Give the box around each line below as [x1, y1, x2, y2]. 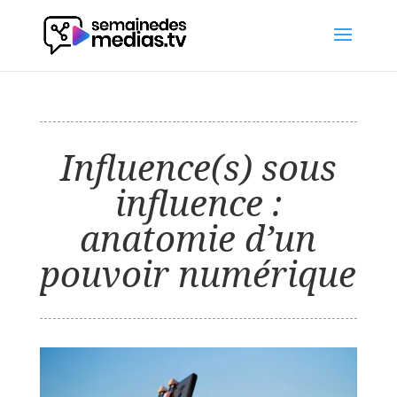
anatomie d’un [80, 214, 317, 262]
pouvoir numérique [40, 249, 357, 298]
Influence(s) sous [59, 143, 337, 191]
